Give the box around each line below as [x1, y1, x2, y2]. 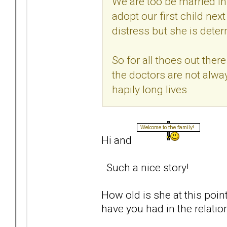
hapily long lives [112, 83, 187, 96]
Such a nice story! [101, 161, 188, 174]
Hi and [101, 133, 137, 146]
